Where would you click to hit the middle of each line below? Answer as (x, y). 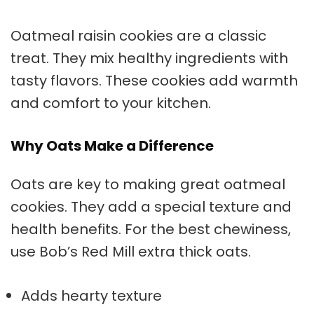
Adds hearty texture (91, 295)
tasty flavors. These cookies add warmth (154, 80)
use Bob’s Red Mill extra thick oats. (131, 251)
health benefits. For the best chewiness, (151, 229)
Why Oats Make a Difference (112, 145)
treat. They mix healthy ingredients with (149, 58)
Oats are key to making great (117, 184)
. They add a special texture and (178, 206)
